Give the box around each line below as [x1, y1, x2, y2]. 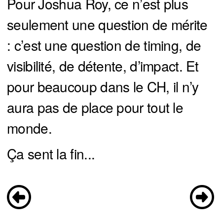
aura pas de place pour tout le [7, 97, 183, 117]
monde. [7, 118, 52, 138]
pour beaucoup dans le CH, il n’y [7, 76, 199, 97]
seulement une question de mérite [7, 14, 208, 35]
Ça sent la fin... [7, 144, 95, 164]
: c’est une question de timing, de [7, 35, 201, 55]
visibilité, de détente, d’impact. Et [7, 56, 199, 76]
